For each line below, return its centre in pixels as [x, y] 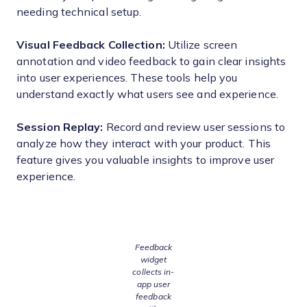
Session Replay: [60, 127]
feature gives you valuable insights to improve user [146, 160]
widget [153, 260]
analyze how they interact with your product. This [144, 144]
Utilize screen [202, 45]
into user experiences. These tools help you [127, 78]
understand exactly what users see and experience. [147, 94]
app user [153, 284]
